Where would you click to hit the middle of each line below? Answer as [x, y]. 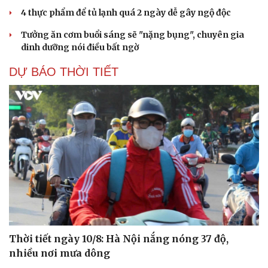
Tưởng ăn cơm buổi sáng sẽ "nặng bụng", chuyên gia [133, 34]
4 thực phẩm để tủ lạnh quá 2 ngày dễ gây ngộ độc [126, 12]
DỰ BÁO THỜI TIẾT [64, 71]
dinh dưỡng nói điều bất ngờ [80, 47]
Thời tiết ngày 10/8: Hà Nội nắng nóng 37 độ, [119, 239]
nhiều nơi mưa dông [60, 253]
